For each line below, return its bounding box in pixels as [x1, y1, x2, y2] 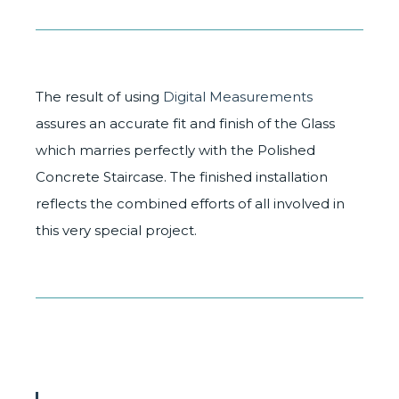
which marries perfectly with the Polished [36, 142, 315, 159]
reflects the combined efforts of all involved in [36, 195, 345, 213]
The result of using [36, 88, 163, 106]
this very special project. [36, 222, 200, 240]
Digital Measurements [163, 88, 313, 106]
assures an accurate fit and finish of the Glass [36, 115, 335, 133]
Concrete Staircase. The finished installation [36, 168, 328, 186]
